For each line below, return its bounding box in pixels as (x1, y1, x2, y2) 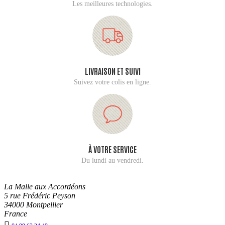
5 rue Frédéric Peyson (4, 191, 75, 200)
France (4, 209, 27, 218)
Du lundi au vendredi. (81, 156, 144, 164)
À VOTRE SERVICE (88, 144, 137, 154)
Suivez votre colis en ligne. (74, 78, 151, 86)
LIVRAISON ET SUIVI (84, 65, 141, 76)
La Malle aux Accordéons (4, 182, 85, 191)
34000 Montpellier (4, 200, 63, 209)
